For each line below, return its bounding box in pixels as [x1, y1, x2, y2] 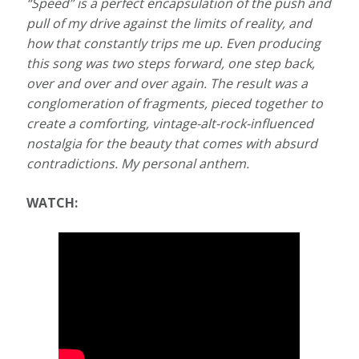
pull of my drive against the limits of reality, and [26, 14, 313, 33]
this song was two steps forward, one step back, [26, 54, 316, 73]
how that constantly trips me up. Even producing [26, 34, 321, 53]
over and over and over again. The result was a [26, 75, 309, 93]
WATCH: [26, 194, 79, 212]
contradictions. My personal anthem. [26, 155, 250, 173]
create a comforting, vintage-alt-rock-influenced [26, 115, 314, 133]
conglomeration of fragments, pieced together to [26, 95, 324, 113]
